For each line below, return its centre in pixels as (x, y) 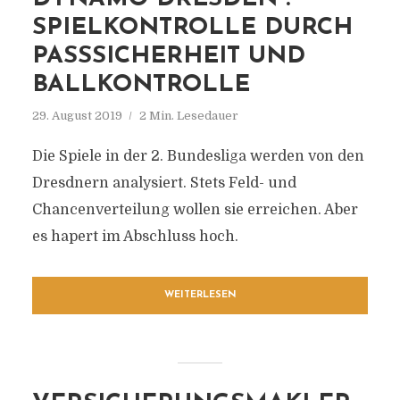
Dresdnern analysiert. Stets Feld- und (164, 183)
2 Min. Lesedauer (188, 116)
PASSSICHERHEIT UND (168, 57)
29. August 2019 (77, 116)
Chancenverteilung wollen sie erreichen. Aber (195, 210)
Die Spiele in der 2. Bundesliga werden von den (198, 156)
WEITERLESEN (200, 295)
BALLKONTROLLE (141, 85)
